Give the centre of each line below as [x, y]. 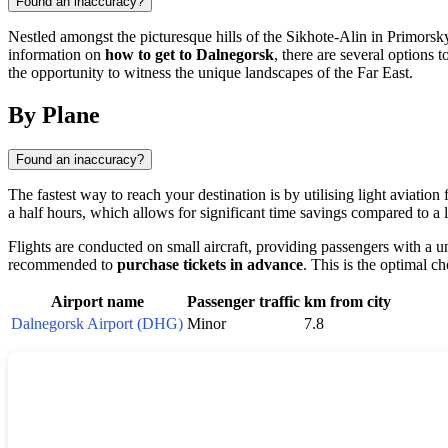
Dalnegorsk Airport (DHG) [97, 324]
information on [56, 55]
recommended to [62, 265]
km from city [347, 302]
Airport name [97, 302]
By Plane [54, 115]
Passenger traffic [243, 302]
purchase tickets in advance [210, 265]
